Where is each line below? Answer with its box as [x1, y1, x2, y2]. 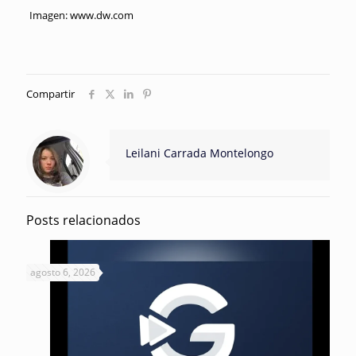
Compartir [26, 87, 75, 102]
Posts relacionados [26, 211, 141, 230]
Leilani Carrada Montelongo [126, 145, 273, 161]
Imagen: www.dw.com [29, 8, 133, 23]
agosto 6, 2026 [30, 265, 95, 280]
